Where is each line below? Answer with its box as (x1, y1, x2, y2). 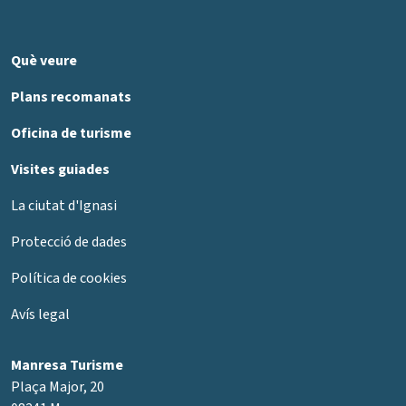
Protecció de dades (11, 232, 127, 252)
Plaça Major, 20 (11, 377, 104, 397)
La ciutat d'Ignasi (11, 196, 117, 216)
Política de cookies (11, 268, 127, 288)
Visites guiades (11, 159, 110, 179)
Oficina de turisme (11, 123, 131, 143)
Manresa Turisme (11, 355, 123, 375)
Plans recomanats (11, 87, 131, 107)
